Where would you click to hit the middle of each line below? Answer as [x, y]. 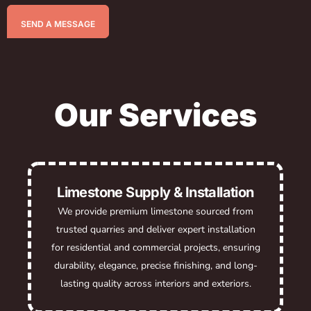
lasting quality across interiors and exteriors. [155, 283]
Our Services [155, 115]
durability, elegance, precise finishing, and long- [155, 265]
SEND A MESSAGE [58, 24]
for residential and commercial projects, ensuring [155, 247]
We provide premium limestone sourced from [155, 211]
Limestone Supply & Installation [155, 192]
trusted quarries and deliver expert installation [155, 229]
